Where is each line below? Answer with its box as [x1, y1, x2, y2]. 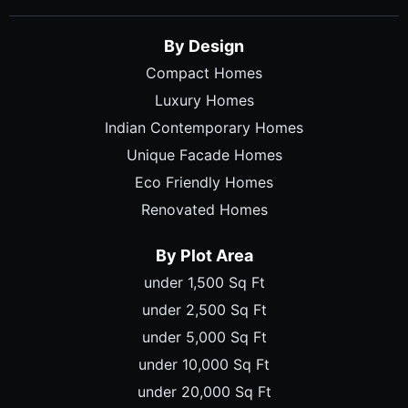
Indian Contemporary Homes [105, 118, 303, 138]
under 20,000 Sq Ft [137, 382, 271, 402]
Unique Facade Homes [126, 146, 282, 165]
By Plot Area [155, 246, 253, 266]
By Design [164, 36, 244, 56]
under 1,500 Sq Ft [143, 273, 265, 292]
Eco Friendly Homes [135, 173, 273, 192]
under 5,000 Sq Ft [141, 328, 267, 347]
